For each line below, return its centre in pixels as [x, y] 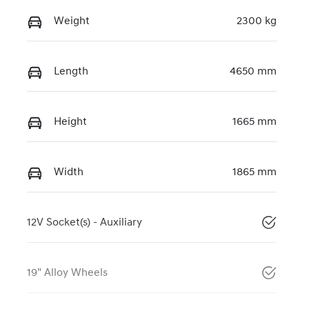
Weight [72, 22]
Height [70, 122]
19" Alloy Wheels [67, 273]
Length [71, 72]
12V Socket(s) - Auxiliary [84, 223]
